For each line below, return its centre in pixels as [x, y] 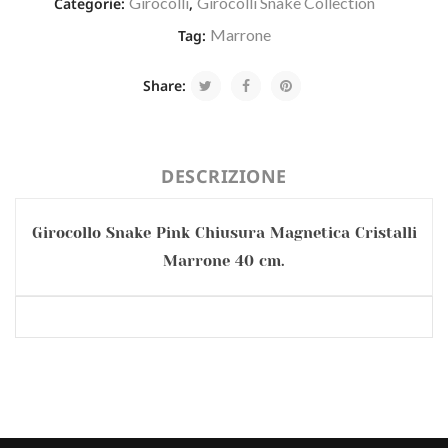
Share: [164, 86]
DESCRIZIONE [224, 176]
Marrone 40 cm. [224, 261]
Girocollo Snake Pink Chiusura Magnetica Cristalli [224, 233]
